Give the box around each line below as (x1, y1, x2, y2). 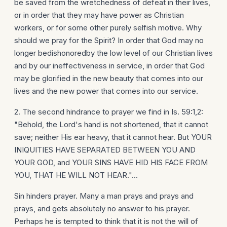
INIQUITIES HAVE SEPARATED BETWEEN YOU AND (14, 145, 196, 155)
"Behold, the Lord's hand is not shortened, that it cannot (14, 120, 208, 129)
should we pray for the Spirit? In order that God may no (14, 35, 204, 45)
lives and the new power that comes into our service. (14, 86, 198, 96)
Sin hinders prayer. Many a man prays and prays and (14, 191, 194, 201)
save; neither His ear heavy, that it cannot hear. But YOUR (14, 132, 212, 142)
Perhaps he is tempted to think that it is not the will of (14, 216, 198, 226)
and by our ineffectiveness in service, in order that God (14, 61, 205, 70)
